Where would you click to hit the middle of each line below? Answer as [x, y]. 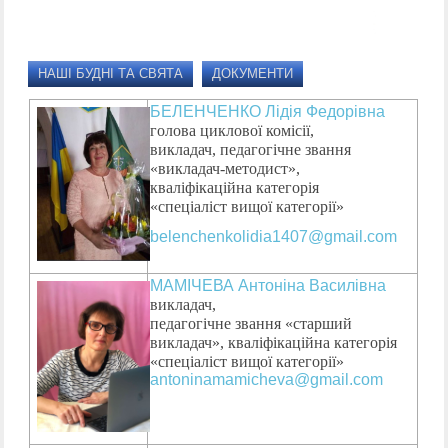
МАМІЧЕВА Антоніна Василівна [270, 286]
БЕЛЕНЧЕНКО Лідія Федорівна [270, 112]
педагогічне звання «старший [251, 324]
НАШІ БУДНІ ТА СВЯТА [111, 74]
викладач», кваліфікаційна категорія [276, 343]
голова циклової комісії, [234, 131]
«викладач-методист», [225, 169]
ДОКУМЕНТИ [253, 74]
